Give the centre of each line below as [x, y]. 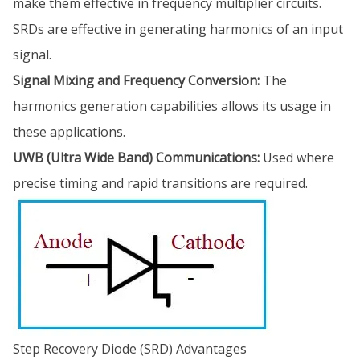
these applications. [69, 132]
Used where [297, 157]
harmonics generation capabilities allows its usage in [172, 106]
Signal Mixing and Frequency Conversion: [136, 80]
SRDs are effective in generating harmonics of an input [178, 29]
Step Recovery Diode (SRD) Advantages [130, 349]
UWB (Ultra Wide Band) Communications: [136, 157]
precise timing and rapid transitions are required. [160, 183]
